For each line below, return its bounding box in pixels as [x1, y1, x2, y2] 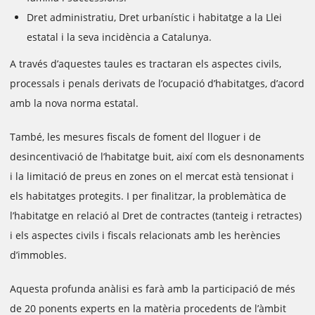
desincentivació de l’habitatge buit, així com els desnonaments [10, 150, 304, 163]
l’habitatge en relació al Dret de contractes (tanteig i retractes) [10, 209, 302, 222]
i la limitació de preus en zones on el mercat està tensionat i [10, 169, 294, 183]
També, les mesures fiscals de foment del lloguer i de [10, 130, 261, 143]
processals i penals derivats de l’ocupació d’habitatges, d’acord [10, 77, 304, 90]
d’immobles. [10, 248, 67, 262]
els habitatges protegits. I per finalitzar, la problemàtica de [10, 189, 286, 202]
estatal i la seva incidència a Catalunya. [27, 30, 212, 44]
